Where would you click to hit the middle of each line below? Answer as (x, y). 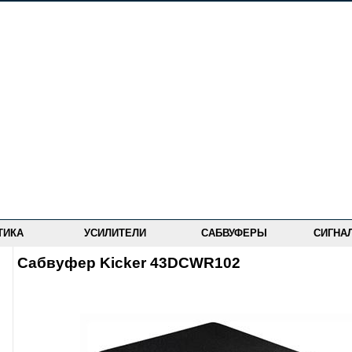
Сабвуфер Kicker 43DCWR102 (129, 263)
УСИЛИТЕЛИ (115, 233)
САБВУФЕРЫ (234, 233)
